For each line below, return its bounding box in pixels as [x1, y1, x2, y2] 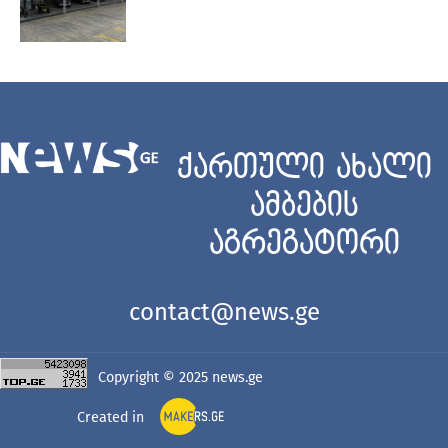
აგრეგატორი [208, 227, 400, 261]
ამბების [249, 189, 359, 223]
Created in [77, 408, 144, 426]
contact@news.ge [128, 297, 320, 326]
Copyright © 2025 [98, 368, 212, 386]
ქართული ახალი [176, 151, 432, 185]
